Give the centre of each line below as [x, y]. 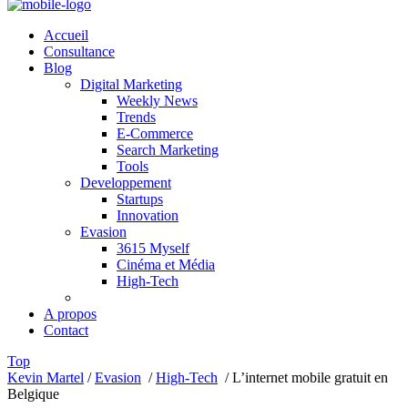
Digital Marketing [131, 84]
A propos [70, 314]
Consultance [79, 51]
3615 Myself [153, 248]
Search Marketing [168, 150]
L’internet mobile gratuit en [310, 377]
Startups [140, 199]
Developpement [126, 183]
